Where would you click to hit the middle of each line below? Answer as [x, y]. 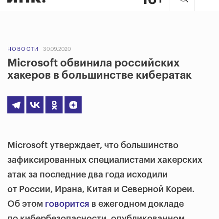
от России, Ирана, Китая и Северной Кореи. [101, 189]
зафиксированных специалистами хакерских [105, 160]
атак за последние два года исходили [88, 175]
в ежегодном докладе [137, 204]
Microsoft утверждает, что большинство [93, 145]
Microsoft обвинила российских [94, 63]
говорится [67, 204]
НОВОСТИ [23, 49]
